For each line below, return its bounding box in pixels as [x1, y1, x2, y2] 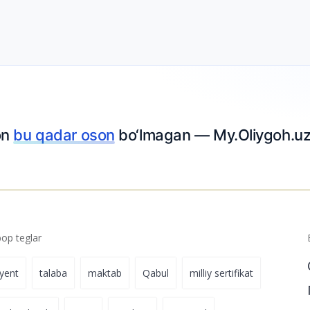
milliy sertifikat [190, 266, 254, 280]
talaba [39, 266, 68, 280]
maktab [88, 266, 122, 280]
